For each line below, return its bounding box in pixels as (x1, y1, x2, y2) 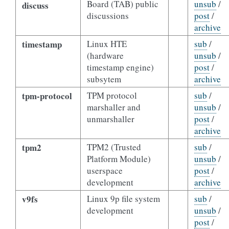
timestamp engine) (86, 61, 154, 73)
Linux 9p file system (86, 193, 160, 204)
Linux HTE (86, 38, 127, 50)
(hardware (86, 50, 124, 61)
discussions (86, 10, 129, 21)
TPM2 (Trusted (86, 141, 141, 153)
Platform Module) (86, 153, 151, 165)
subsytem (86, 73, 121, 85)
